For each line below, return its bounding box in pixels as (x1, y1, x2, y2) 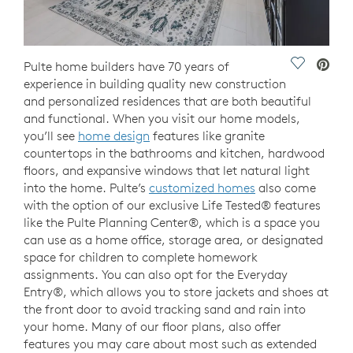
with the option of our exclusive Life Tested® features (24, 197, 321, 214)
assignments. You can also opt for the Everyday (24, 266, 288, 283)
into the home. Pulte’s (24, 180, 149, 196)
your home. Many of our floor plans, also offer (24, 318, 281, 335)
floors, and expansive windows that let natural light (24, 162, 310, 179)
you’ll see (24, 128, 78, 144)
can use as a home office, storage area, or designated (24, 232, 323, 248)
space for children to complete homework (24, 249, 258, 266)
